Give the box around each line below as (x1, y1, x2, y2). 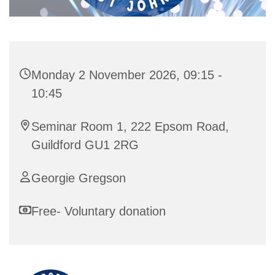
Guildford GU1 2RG (31, 138, 139, 152)
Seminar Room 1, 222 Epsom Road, (31, 120, 229, 134)
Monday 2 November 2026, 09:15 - (31, 68, 222, 82)
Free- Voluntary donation (31, 204, 166, 219)
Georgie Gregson (31, 171, 126, 185)
